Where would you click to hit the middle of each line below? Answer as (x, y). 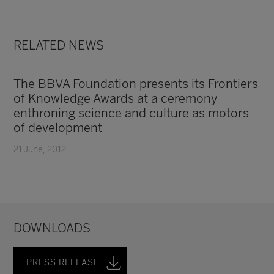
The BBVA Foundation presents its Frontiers (136, 84)
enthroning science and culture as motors (131, 113)
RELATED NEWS (59, 45)
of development (58, 128)
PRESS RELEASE (63, 263)
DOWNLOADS (52, 228)
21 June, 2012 (40, 150)
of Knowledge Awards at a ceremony (116, 98)
